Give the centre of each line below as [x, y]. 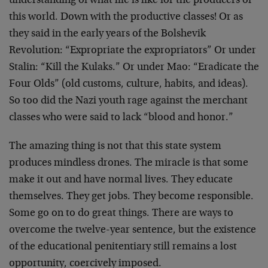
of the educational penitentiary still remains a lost [123, 247]
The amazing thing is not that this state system [115, 147]
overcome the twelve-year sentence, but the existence [133, 230]
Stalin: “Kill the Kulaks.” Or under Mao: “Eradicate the [134, 68]
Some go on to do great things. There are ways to [121, 214]
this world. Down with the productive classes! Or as [126, 17]
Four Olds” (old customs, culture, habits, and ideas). [129, 84]
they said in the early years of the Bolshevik [107, 34]
